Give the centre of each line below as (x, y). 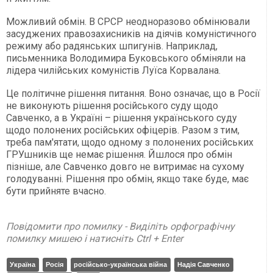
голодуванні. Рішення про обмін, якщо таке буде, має (127, 179)
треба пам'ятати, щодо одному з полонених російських (130, 143)
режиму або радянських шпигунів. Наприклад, (112, 46)
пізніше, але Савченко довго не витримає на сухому (125, 167)
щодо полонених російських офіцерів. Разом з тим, (123, 130)
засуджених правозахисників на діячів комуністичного (131, 34)
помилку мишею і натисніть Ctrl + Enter (94, 239)
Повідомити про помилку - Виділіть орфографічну (120, 227)
